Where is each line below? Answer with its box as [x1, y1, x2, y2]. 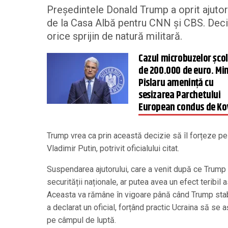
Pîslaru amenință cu [138, 75, 214, 92]
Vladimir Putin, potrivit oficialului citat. [47, 144, 179, 154]
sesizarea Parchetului [138, 88, 221, 104]
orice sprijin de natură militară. [47, 30, 182, 43]
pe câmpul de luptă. [47, 215, 116, 225]
